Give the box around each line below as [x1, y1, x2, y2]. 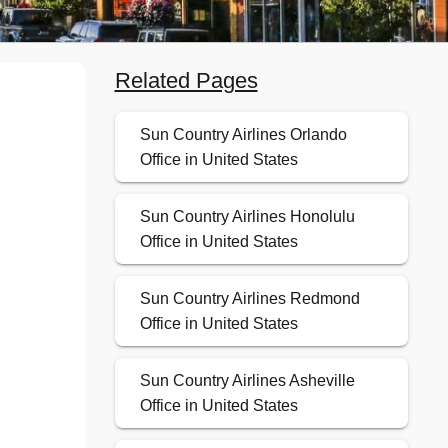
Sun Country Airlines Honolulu [139, 208, 355, 226]
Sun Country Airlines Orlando [139, 126, 347, 144]
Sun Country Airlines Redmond [139, 290, 360, 308]
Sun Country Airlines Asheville [139, 372, 355, 390]
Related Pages [114, 68, 258, 94]
